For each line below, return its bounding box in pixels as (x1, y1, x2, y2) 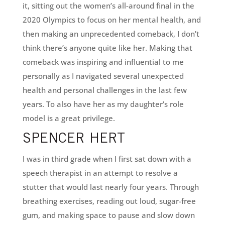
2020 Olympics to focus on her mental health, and (22, 15, 201, 25)
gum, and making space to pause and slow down (22, 210, 195, 220)
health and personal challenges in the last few (22, 85, 187, 95)
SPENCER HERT (22, 133, 125, 147)
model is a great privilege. (22, 113, 115, 124)
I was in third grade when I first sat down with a (22, 154, 191, 164)
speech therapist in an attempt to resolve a (22, 168, 178, 178)
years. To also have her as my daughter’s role (22, 99, 184, 109)
